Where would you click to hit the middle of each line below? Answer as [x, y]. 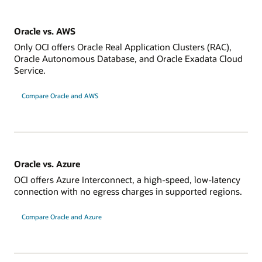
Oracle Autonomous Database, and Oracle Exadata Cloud [128, 59]
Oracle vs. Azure [47, 163]
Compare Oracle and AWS [60, 96]
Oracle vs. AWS [45, 31]
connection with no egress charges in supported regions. [128, 192]
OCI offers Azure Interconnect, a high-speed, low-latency [127, 180]
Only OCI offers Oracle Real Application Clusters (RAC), [123, 47]
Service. [30, 70]
